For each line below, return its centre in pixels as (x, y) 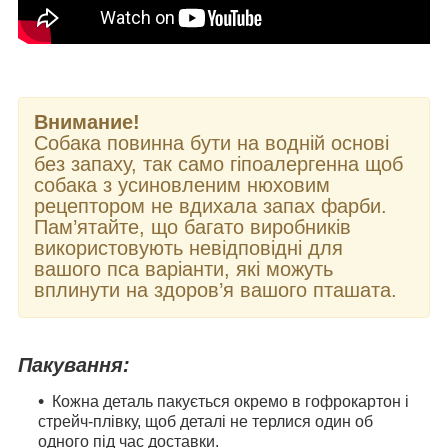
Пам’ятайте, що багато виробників (192, 227)
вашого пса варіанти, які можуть (183, 269)
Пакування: (83, 365)
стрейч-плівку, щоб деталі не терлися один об (205, 421)
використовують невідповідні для (188, 248)
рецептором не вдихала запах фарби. (216, 206)
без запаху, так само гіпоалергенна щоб (218, 164)
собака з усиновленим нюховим (182, 185)
